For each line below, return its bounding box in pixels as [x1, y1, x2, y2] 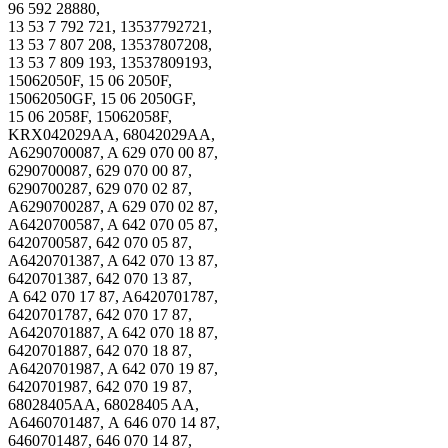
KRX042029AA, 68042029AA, [8, 125, 215, 143]
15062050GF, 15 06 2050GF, [8, 89, 196, 107]
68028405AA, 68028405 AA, [8, 395, 199, 413]
